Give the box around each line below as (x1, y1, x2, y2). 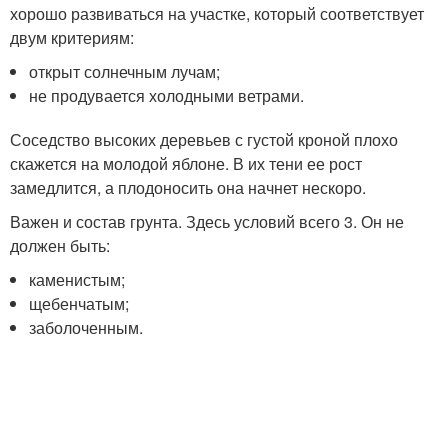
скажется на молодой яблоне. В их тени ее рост (10, 152, 362, 175)
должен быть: (10, 234, 110, 257)
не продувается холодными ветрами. (29, 84, 305, 107)
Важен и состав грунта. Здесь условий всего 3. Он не (10, 210, 404, 233)
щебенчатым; (29, 292, 130, 315)
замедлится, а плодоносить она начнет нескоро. (10, 176, 366, 199)
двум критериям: (10, 26, 134, 49)
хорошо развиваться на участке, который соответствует (10, 2, 424, 25)
